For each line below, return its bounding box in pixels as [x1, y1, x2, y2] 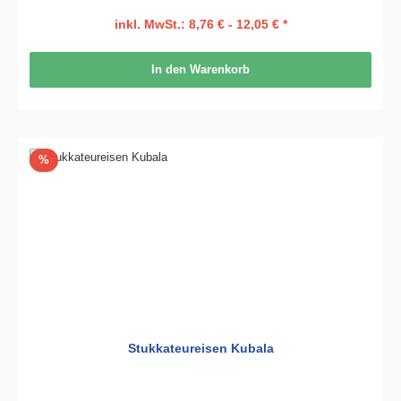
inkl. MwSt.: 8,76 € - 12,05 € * [114, 16, 287, 31]
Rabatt [47, 152, 83, 166]
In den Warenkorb [151, 63, 250, 77]
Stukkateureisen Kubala [127, 341, 274, 356]
